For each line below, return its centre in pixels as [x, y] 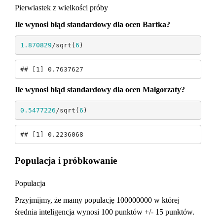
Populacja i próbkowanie [66, 161]
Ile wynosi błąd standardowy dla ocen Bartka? [92, 25]
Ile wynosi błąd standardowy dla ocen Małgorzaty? [100, 90]
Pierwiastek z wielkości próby [61, 8]
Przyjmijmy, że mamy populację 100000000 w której [97, 200]
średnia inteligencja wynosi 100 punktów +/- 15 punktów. [105, 212]
